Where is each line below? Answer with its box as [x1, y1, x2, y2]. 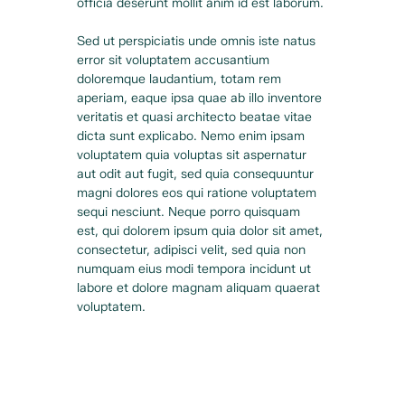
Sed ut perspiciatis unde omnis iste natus [77, 33, 320, 50]
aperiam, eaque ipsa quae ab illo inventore [77, 90, 326, 107]
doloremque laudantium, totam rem [77, 71, 286, 88]
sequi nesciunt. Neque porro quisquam [77, 204, 305, 221]
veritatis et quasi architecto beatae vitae [77, 109, 316, 126]
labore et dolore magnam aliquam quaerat [77, 280, 325, 297]
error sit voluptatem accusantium [77, 52, 274, 69]
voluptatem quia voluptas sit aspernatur [77, 147, 311, 164]
